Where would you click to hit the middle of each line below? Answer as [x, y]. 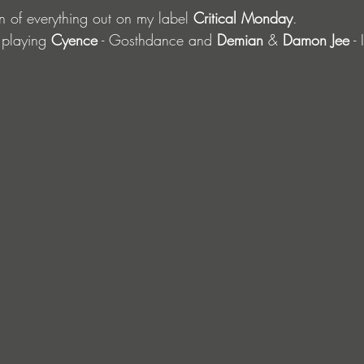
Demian [240, 40]
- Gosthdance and [157, 40]
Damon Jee [316, 40]
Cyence [74, 40]
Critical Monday [243, 18]
